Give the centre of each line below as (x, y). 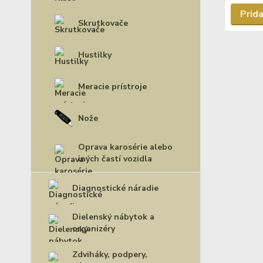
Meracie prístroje (112, 87)
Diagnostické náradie (115, 188)
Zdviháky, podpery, (110, 254)
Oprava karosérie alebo (125, 147)
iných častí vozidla (115, 159)
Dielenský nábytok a (113, 217)
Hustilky (95, 55)
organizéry (94, 229)
